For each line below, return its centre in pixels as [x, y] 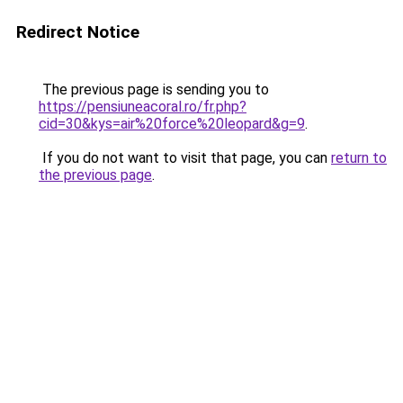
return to [359, 158]
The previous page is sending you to [154, 90]
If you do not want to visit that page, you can [185, 158]
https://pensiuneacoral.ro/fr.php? [143, 107]
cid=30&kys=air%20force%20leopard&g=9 [172, 124]
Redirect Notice [78, 32]
